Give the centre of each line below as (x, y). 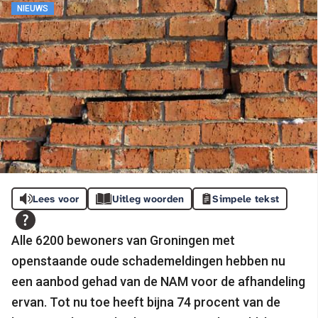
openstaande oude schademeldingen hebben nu (148, 261)
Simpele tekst (246, 199)
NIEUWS (33, 8)
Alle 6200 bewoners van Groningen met (123, 241)
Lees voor (56, 199)
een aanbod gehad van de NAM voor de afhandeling (158, 282)
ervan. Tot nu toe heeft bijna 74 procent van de (146, 302)
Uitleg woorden (148, 199)
